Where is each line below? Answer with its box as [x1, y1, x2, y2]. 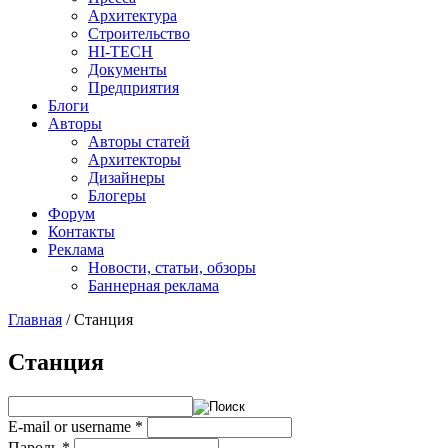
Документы [88, 61, 167, 78]
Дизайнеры [88, 169, 165, 186]
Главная [8, 311, 62, 328]
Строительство [88, 25, 190, 42]
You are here [8, 330, 139, 357]
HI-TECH [88, 43, 153, 60]
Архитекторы [88, 151, 181, 168]
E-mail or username [8, 417, 135, 435]
